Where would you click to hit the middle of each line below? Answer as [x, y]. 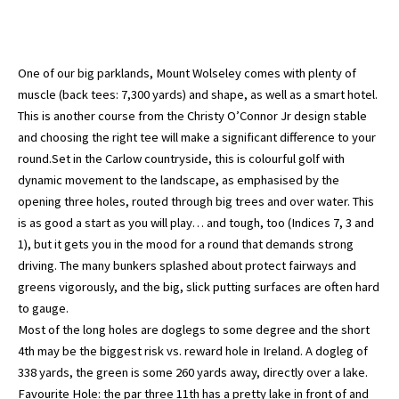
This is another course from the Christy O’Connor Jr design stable [192, 116]
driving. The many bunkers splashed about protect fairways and [187, 265]
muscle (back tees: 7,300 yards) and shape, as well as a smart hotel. [198, 94]
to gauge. [43, 308]
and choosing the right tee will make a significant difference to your [197, 137]
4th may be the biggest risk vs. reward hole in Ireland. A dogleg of [193, 351]
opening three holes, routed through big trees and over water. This [196, 201]
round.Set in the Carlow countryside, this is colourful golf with [181, 159]
